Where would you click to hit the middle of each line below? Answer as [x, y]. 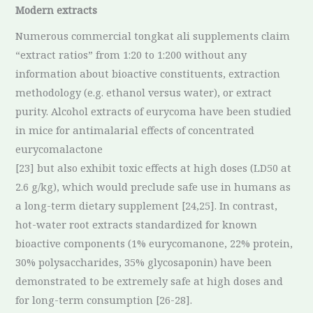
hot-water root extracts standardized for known [137, 224]
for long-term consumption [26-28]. [104, 299]
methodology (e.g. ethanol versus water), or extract [144, 92]
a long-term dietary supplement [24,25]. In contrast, [147, 205]
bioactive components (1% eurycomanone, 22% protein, [154, 243]
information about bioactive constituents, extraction [148, 73]
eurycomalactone [59, 148]
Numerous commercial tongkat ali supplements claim [153, 35]
